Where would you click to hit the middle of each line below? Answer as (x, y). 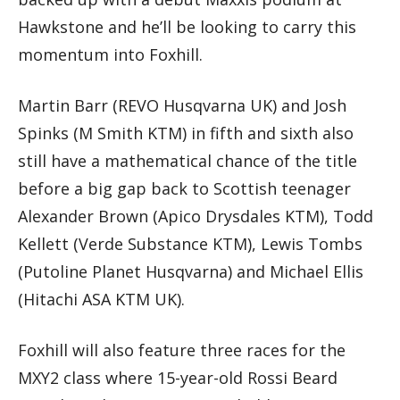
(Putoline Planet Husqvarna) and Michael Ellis (191, 272)
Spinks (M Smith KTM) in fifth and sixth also (186, 133)
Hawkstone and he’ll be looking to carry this (187, 27)
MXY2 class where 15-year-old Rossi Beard (178, 378)
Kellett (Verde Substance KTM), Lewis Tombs (190, 244)
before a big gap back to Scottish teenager (184, 189)
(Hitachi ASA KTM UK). (101, 300)
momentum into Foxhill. (110, 55)
